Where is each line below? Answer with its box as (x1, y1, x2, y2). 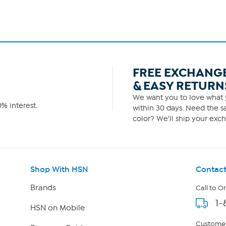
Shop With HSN (30, 164, 88, 174)
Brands (30, 183, 56, 192)
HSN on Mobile (30, 203, 85, 212)
